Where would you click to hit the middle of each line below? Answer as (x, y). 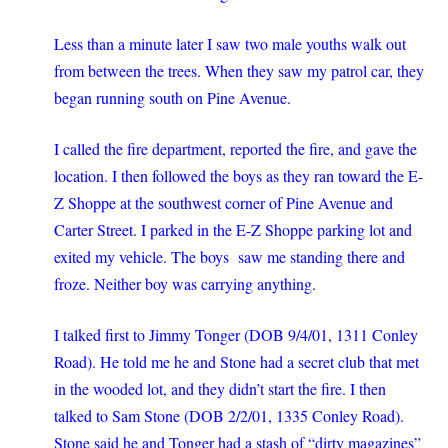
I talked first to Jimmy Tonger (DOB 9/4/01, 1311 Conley (236, 334)
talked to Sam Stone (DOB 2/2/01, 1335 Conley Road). (229, 415)
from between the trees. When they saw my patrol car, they (239, 70)
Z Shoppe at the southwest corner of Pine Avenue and (223, 202)
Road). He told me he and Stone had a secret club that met (236, 361)
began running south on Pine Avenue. (172, 97)
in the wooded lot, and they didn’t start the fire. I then (220, 388)
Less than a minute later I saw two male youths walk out (230, 43)
